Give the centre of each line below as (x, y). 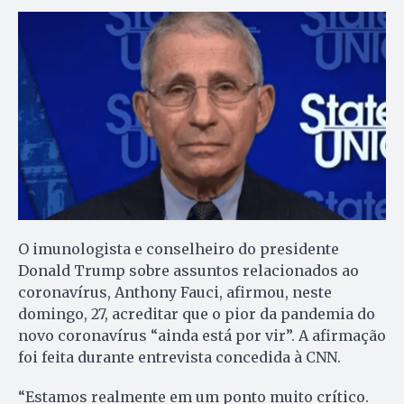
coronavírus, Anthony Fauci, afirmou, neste (175, 292)
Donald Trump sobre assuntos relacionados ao (188, 270)
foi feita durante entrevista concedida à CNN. (179, 357)
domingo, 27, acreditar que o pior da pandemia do (197, 313)
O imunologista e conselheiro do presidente (179, 248)
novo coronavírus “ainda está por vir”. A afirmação (202, 335)
